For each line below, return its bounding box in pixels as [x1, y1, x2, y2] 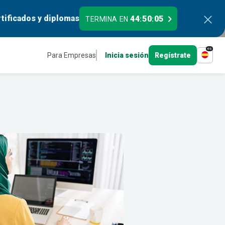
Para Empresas [47, 51, 96, 59]
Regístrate [155, 51, 191, 59]
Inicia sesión [105, 51, 149, 59]
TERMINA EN [85, 15, 131, 23]
